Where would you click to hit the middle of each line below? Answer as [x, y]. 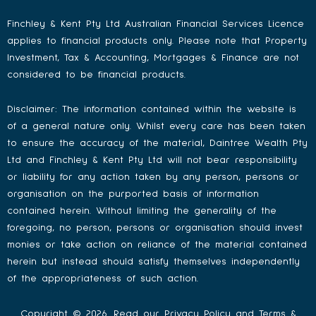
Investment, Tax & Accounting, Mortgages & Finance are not [153, 57]
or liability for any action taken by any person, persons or [153, 177]
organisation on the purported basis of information [133, 194]
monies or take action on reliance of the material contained [157, 245]
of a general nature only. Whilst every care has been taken [156, 126]
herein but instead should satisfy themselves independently [153, 262]
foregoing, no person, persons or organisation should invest [155, 228]
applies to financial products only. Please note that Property [157, 40]
